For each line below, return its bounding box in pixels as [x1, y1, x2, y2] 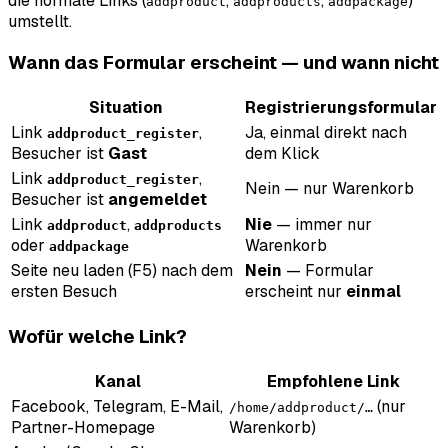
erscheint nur [245, 281, 346, 303]
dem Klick [245, 143, 320, 165]
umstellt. [8, 10, 72, 32]
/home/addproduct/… [229, 399, 373, 415]
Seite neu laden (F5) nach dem [11, 260, 233, 282]
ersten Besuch [11, 281, 117, 303]
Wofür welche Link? [8, 323, 187, 349]
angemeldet [108, 189, 207, 211]
